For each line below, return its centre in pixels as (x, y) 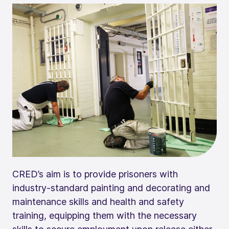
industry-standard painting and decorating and (111, 188)
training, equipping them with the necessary (105, 215)
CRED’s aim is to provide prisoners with (95, 174)
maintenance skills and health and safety (98, 201)
